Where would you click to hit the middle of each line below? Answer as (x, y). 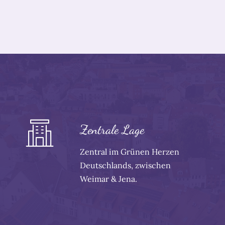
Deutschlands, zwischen (126, 165)
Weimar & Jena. (109, 179)
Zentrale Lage (112, 130)
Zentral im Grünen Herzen (130, 152)
